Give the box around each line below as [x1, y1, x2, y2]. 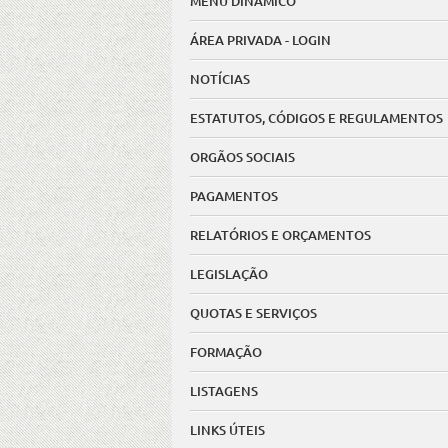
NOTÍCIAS [190, 70, 250, 88]
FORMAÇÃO [190, 343, 262, 361]
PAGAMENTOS [190, 187, 278, 205]
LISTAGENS [190, 382, 258, 400]
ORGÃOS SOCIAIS [190, 148, 295, 166]
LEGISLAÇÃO [190, 265, 268, 283]
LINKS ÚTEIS [190, 421, 265, 439]
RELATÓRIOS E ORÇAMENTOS [190, 226, 371, 244]
